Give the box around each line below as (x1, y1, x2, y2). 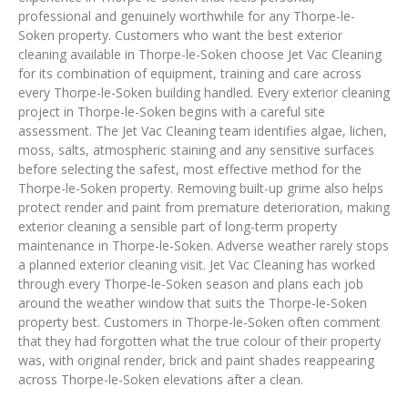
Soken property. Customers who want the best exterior (18, 26, 342, 45)
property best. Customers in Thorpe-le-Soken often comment (18, 313, 381, 331)
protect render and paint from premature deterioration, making (18, 199, 390, 217)
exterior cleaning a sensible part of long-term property (18, 218, 337, 236)
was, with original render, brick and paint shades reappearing (18, 352, 374, 370)
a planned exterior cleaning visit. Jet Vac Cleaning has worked (18, 256, 375, 274)
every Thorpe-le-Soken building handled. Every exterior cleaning (18, 84, 390, 102)
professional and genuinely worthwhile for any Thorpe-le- (18, 7, 355, 25)
